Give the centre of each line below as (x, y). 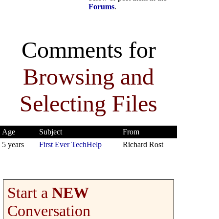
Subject (51, 131)
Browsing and (88, 76)
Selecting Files (88, 103)
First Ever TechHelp (70, 144)
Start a (30, 192)
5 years (13, 144)
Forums (101, 7)
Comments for (88, 49)
